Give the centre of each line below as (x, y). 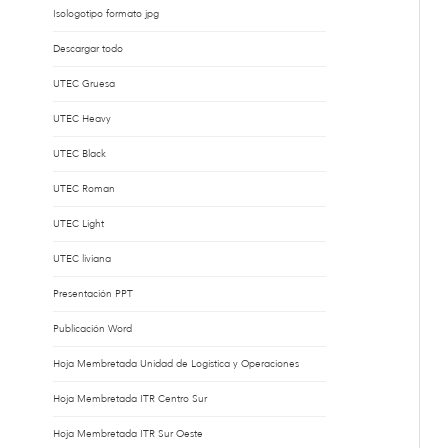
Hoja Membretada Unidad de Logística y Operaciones (175, 364)
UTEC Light (78, 224)
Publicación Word (92, 329)
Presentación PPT (92, 294)
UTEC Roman (83, 189)
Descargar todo (87, 49)
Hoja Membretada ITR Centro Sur (129, 399)
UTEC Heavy (81, 119)
